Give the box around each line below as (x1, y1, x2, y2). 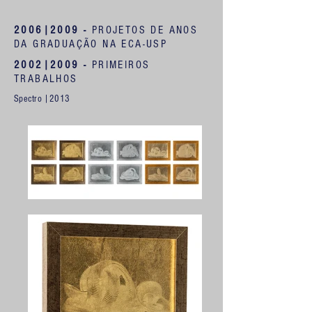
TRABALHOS (14, 72, 78, 85)
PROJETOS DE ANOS (91, 24, 198, 36)
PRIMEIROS (91, 58, 150, 71)
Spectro (14, 93, 42, 104)
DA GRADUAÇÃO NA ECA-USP (14, 38, 168, 50)
